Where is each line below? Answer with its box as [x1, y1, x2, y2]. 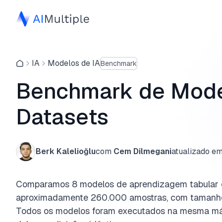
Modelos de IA [48, 58, 100, 68]
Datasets [16, 103, 109, 131]
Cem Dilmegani [113, 146, 171, 157]
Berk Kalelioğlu [36, 146, 96, 157]
